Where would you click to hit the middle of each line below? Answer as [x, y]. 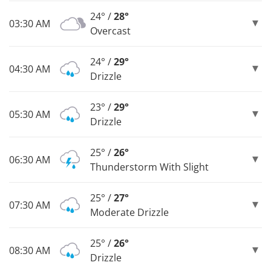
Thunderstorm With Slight [149, 167]
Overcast [110, 31]
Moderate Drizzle [129, 212]
